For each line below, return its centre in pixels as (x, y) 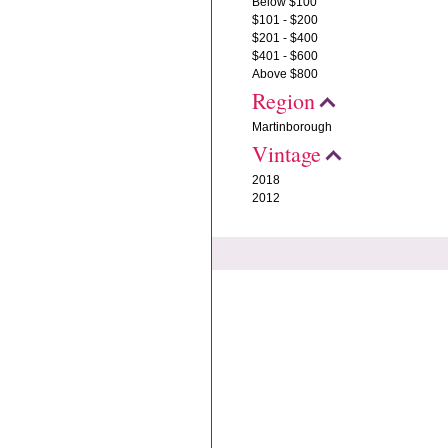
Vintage (286, 153)
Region (283, 100)
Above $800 (284, 74)
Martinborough (291, 127)
